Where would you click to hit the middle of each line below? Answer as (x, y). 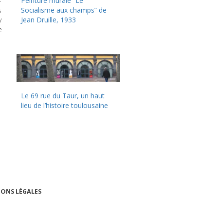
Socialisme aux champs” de (64, 10)
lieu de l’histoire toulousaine (65, 106)
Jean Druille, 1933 (49, 20)
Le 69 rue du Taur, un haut (63, 96)
